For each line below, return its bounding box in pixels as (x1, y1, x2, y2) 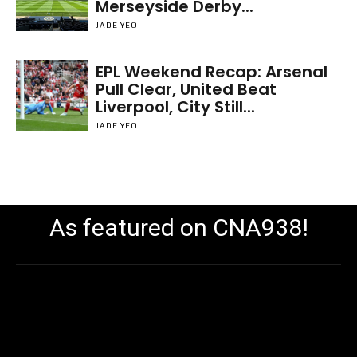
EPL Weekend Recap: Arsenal (95, 60, 328, 83)
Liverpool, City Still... (95, 95, 255, 118)
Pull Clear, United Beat (95, 77, 277, 100)
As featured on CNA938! (49, 213, 308, 241)
